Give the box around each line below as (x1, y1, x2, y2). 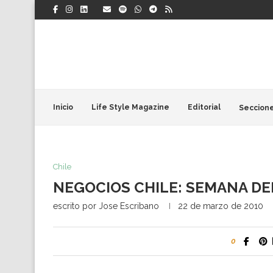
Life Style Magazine (91, 103, 169, 112)
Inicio (53, 103, 73, 112)
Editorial (188, 103, 221, 112)
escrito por (53, 201, 99, 211)
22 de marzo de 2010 (178, 201, 263, 211)
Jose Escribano (99, 201, 159, 211)
